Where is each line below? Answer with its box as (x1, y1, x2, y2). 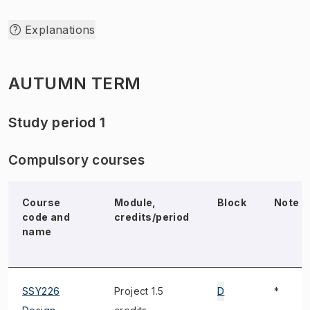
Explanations (25, 23, 95, 37)
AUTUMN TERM (8, 73, 141, 93)
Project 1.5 (114, 285, 164, 297)
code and (22, 211, 71, 223)
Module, (114, 197, 156, 208)
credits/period (114, 211, 190, 223)
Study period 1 (8, 114, 106, 131)
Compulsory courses (8, 152, 145, 168)
